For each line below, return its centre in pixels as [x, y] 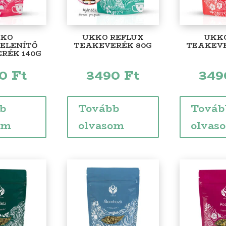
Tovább [98, 108]
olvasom [101, 125]
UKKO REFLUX [113, 37]
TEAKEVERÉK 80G [113, 45]
